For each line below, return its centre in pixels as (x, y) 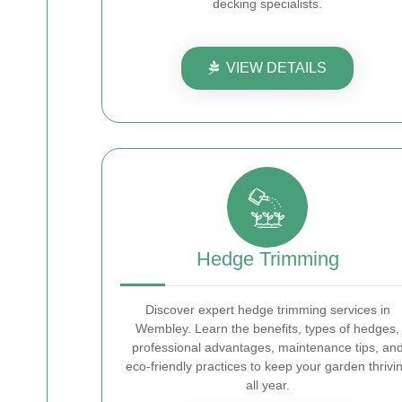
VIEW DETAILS (276, 68)
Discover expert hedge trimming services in (267, 310)
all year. (267, 385)
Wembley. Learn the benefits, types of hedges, (267, 329)
